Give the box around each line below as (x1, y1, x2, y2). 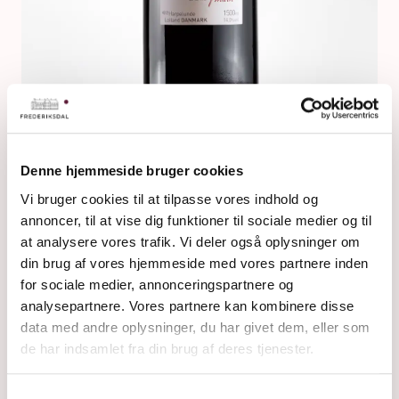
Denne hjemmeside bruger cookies (20, 163, 243, 179)
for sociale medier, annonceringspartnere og (20, 276, 294, 292)
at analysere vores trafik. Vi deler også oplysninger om (20, 233, 361, 249)
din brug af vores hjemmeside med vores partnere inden (20, 255, 369, 271)
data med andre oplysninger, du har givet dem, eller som (20, 319, 370, 335)
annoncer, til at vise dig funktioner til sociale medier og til (20, 212, 371, 228)
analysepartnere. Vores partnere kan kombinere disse (20, 297, 354, 313)
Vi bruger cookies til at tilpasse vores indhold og (20, 191, 318, 207)
